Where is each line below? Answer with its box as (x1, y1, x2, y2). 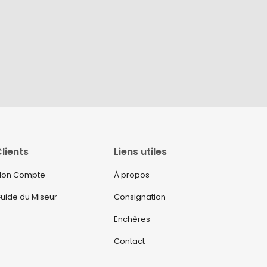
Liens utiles (114, 145, 167, 159)
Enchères (114, 213, 150, 225)
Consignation (114, 191, 166, 203)
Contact (114, 235, 145, 247)
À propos (114, 169, 150, 181)
